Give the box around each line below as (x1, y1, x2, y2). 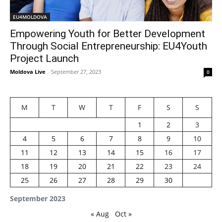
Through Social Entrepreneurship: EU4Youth (10, 40, 207, 52)
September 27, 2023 (51, 67, 101, 75)
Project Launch (10, 52, 79, 64)
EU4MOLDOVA (13, 13, 47, 20)
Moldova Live (10, 67, 46, 75)
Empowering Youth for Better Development (10, 27, 205, 40)
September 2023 (10, 193, 65, 203)
